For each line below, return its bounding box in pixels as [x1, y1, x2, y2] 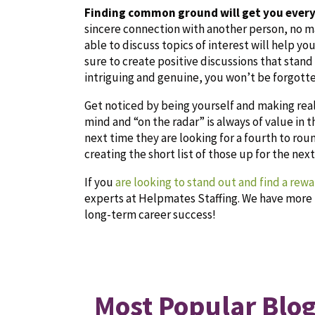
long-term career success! [84, 206, 216, 222]
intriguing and [84, 69, 155, 85]
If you [84, 174, 115, 190]
